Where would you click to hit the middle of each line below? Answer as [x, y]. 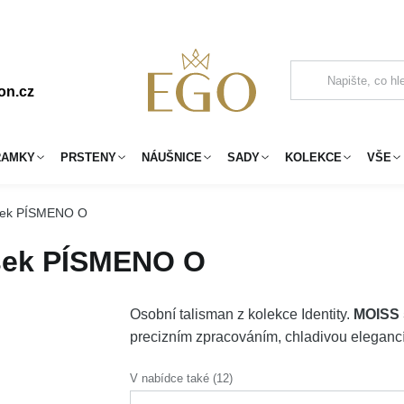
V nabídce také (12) [182, 378]
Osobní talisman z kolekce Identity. [242, 314]
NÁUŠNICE [172, 157]
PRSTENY [88, 157]
